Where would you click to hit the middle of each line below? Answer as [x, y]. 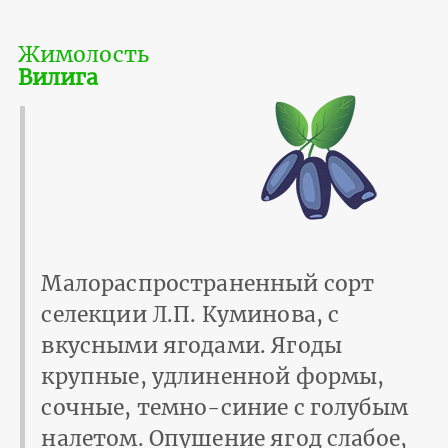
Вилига [58, 78]
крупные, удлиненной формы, [213, 377]
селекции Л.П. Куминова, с [190, 315]
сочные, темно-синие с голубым [224, 408]
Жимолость [83, 55]
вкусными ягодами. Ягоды [191, 346]
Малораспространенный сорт [208, 284]
